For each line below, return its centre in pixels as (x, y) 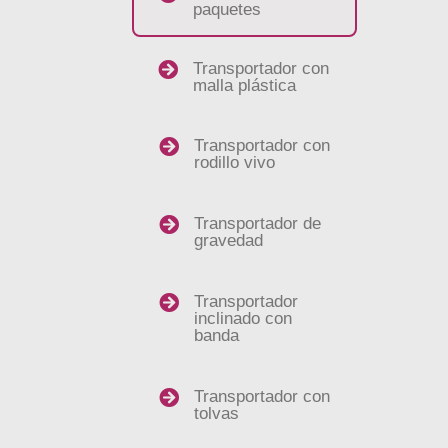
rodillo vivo (235, 162)
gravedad (229, 240)
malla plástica (245, 85)
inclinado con (243, 318)
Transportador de (258, 223)
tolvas (217, 413)
